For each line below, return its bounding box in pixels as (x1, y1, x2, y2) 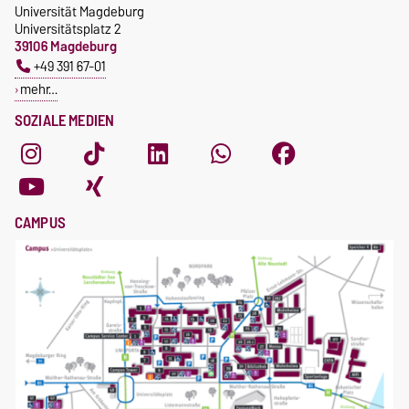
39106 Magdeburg (15, 35, 117, 58)
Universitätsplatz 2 (15, 17, 121, 41)
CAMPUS (15, 210, 66, 236)
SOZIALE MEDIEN (15, 108, 115, 134)
